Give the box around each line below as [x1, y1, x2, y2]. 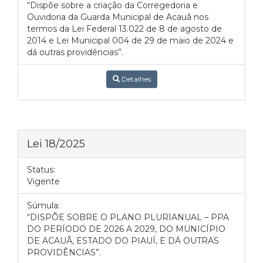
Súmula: [27, 200, 60, 211]
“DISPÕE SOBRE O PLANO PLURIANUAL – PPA [27, 212, 229, 222]
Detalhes [119, 75, 151, 83]
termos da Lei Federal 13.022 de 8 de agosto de [27, 23, 222, 34]
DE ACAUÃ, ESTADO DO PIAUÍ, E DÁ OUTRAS [27, 235, 219, 246]
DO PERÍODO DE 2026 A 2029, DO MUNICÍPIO [27, 224, 225, 234]
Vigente [27, 176, 60, 187]
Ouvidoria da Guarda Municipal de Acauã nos [27, 12, 208, 22]
